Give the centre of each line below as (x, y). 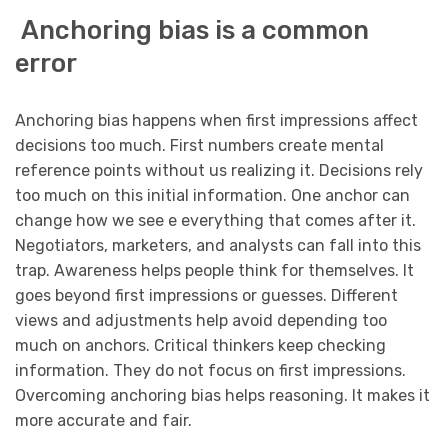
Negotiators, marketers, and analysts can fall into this (218, 245)
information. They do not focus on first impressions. (210, 370)
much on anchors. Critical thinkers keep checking (200, 345)
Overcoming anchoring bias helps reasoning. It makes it (222, 395)
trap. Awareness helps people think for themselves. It (214, 270)
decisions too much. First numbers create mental (199, 145)
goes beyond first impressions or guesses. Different (206, 295)
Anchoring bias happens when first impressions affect (216, 120)
